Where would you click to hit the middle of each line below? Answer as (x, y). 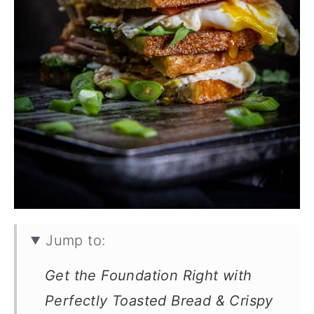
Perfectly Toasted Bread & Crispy (159, 301)
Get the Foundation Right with (149, 275)
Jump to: (76, 240)
